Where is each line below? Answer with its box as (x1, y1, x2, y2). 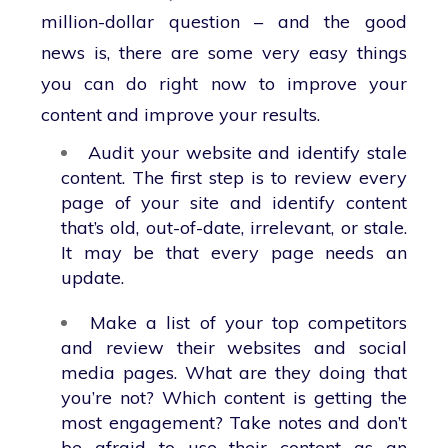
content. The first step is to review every (61, 166, 407, 189)
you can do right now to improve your (41, 72, 407, 95)
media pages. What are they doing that (61, 361, 407, 384)
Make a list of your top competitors (90, 311, 408, 334)
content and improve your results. (41, 103, 320, 126)
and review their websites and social (61, 336, 407, 359)
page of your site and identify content (61, 191, 407, 214)
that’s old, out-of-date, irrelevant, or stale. (61, 216, 407, 239)
